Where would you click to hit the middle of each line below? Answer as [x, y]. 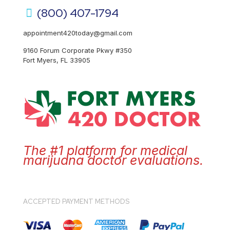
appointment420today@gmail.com [78, 33]
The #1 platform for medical [105, 151]
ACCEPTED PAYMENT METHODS [76, 202]
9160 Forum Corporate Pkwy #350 [78, 50]
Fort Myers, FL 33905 [57, 60]
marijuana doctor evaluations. [113, 160]
